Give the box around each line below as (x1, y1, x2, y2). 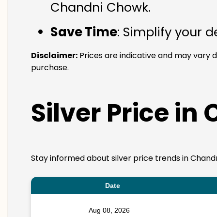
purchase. (31, 62, 69, 74)
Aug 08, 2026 (89, 206, 130, 215)
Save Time (50, 23, 117, 41)
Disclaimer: (31, 50, 77, 62)
